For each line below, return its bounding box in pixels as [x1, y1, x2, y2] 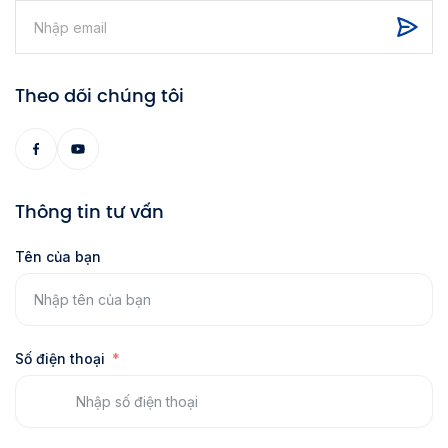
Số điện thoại [15, 350, 105, 368]
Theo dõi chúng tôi [15, 83, 184, 109]
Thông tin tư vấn [15, 199, 164, 225]
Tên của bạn [15, 248, 101, 266]
